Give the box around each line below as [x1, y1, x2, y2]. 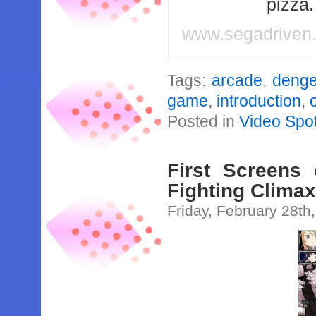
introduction [217, 92, 302, 110]
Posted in [167, 112, 240, 130]
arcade [212, 71, 263, 90]
